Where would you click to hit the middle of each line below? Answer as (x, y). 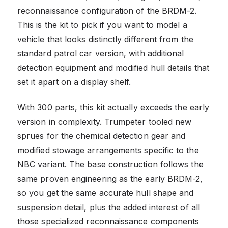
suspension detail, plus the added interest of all (109, 207)
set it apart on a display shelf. (74, 82)
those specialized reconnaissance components (108, 221)
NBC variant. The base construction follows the (110, 164)
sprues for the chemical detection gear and (102, 136)
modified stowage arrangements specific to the (108, 150)
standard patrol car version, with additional (101, 53)
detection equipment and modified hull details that (113, 67)
